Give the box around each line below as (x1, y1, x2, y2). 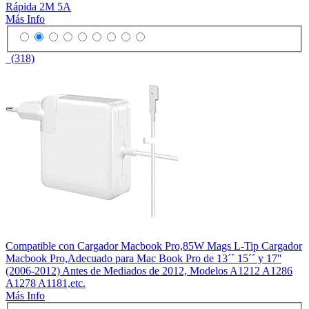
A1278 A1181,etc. (6, 277, 86, 290)
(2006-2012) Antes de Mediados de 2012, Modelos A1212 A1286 (6, 265, 292, 277)
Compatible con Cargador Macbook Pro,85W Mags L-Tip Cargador (6, 240, 302, 252)
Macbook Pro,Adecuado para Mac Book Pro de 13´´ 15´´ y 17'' (6, 252, 281, 265)
